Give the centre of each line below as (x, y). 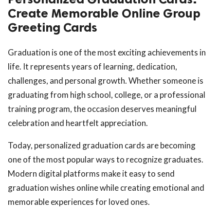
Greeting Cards (53, 28)
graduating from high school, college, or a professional (107, 95)
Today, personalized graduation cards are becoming (102, 145)
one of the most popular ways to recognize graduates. (106, 160)
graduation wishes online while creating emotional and (106, 188)
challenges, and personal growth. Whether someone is (106, 81)
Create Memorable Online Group (104, 14)
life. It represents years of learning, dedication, (92, 67)
